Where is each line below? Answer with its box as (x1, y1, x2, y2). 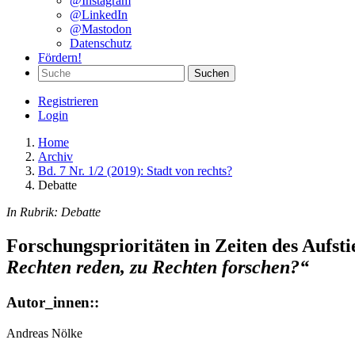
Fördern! (38, 51, 82, 64)
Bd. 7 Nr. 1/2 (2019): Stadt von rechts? (38, 164, 232, 177)
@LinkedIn (70, 8, 128, 21)
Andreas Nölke (6, 326, 82, 340)
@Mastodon (70, 22, 132, 36)
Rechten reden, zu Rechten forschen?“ (6, 256, 309, 277)
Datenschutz (70, 36, 132, 50)
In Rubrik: (6, 205, 61, 219)
